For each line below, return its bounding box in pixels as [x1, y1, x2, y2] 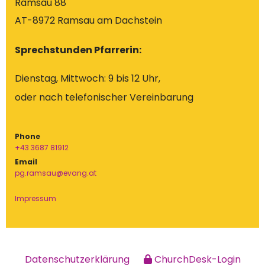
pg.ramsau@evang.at [15, 167, 96, 178]
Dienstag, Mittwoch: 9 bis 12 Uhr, [15, 71, 160, 85]
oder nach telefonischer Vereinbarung [15, 90, 193, 104]
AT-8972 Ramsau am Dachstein [15, 13, 162, 27]
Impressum [15, 193, 56, 203]
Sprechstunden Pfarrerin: [15, 43, 141, 57]
